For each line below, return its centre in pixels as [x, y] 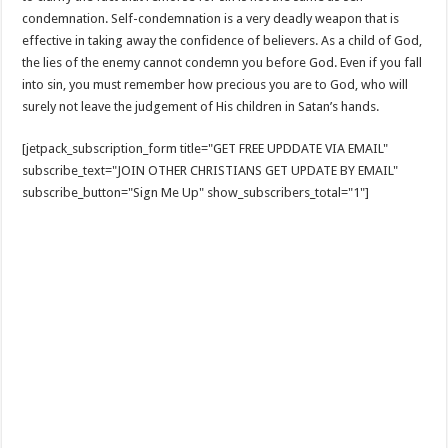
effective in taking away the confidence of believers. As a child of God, [222, 40]
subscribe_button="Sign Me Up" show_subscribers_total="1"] [196, 192]
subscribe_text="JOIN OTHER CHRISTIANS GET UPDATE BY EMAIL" [210, 170]
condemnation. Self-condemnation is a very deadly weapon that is [211, 18]
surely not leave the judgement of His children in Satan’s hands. [201, 106]
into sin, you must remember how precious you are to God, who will [215, 84]
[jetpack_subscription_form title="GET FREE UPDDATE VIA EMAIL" [205, 148]
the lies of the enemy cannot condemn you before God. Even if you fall [222, 62]
